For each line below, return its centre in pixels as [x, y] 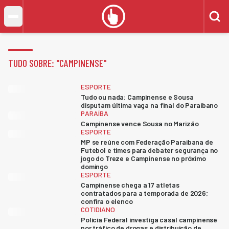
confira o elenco [107, 201]
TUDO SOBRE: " [34, 63]
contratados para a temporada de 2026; [144, 193]
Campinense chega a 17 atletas [130, 185]
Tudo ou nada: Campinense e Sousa [137, 97]
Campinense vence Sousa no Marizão [140, 123]
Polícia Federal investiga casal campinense [149, 220]
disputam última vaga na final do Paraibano [150, 105]
